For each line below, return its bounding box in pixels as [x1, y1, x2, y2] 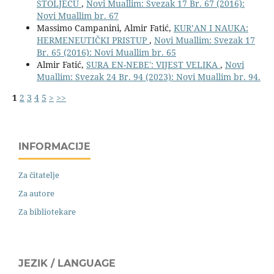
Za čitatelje [18, 169, 59, 180]
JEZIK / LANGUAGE [18, 257, 116, 269]
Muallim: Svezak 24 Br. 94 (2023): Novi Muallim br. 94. [36, 70, 261, 83]
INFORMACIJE [18, 140, 91, 152]
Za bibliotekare [18, 206, 76, 217]
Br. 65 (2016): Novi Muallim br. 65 [36, 46, 176, 58]
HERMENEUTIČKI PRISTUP [36, 34, 149, 46]
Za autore [18, 187, 54, 199]
